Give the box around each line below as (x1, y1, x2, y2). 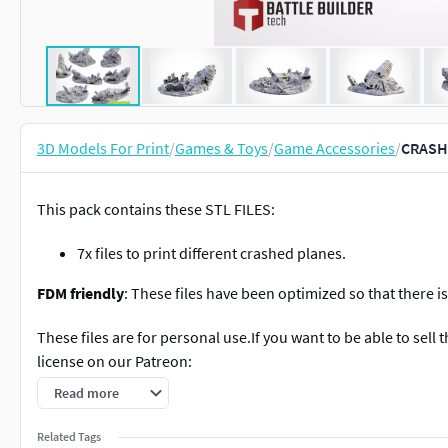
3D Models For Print (37, 138, 169, 158)
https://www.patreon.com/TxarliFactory (37, 395, 303, 415)
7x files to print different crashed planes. (77, 243, 346, 263)
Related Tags (37, 429, 101, 444)
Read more (54, 384, 119, 402)
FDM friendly (37, 283, 124, 303)
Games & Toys (175, 138, 268, 158)
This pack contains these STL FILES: (37, 199, 275, 219)
